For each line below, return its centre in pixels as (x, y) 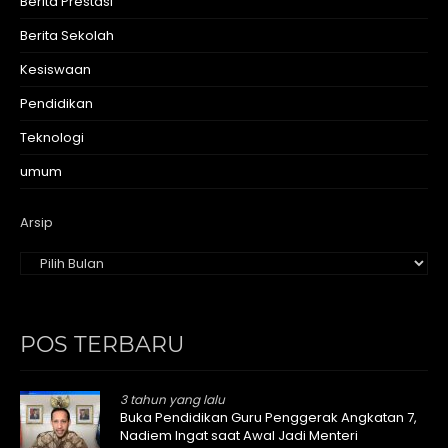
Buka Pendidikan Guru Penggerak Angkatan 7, (268, 417)
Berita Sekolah (67, 35)
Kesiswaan (55, 69)
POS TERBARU (102, 344)
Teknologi (52, 137)
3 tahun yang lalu (172, 399)
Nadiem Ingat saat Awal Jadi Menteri (239, 435)
